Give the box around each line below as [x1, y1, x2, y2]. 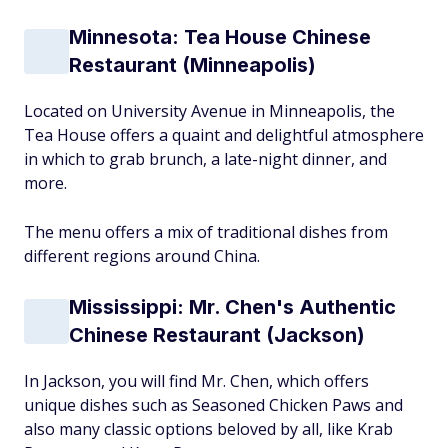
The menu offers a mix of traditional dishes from [24, 221, 388, 243]
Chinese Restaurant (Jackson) [69, 323, 365, 347]
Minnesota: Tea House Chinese [69, 25, 371, 49]
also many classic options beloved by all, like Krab [24, 418, 393, 440]
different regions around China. [24, 245, 260, 267]
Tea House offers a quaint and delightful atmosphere [24, 124, 424, 146]
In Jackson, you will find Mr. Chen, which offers [24, 370, 369, 392]
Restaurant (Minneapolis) [69, 53, 316, 77]
